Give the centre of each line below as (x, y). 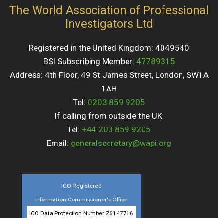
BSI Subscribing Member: (90, 62)
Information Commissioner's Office (82, 200)
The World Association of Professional (109, 10)
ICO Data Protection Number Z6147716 (82, 213)
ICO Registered (81, 186)
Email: (59, 143)
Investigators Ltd (109, 24)
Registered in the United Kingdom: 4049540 (109, 48)
